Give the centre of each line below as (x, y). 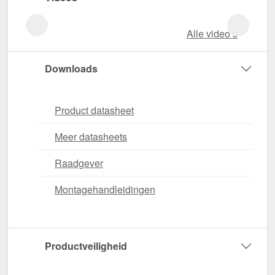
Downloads (71, 69)
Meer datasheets (91, 136)
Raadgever (79, 163)
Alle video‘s (212, 34)
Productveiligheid (86, 246)
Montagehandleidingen (105, 189)
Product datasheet (94, 110)
